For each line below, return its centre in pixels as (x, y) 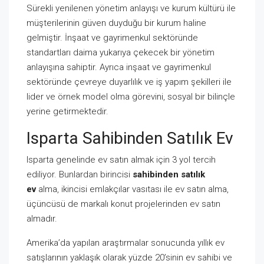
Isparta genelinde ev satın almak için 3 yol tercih (121, 159)
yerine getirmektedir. (67, 111)
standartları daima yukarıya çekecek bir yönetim (121, 52)
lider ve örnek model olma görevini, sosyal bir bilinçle (131, 96)
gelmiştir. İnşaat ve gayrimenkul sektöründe (112, 37)
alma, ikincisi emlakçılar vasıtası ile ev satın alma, (132, 189)
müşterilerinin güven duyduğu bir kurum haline (116, 23)
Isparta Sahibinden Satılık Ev (130, 138)
